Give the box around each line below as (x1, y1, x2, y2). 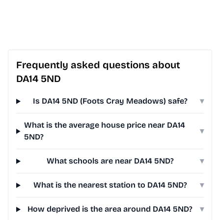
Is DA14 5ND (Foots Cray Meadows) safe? (32, 96, 188, 106)
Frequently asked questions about (16, 59, 180, 71)
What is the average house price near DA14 (24, 120, 186, 130)
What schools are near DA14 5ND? (46, 156, 174, 166)
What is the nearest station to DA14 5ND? (33, 180, 187, 190)
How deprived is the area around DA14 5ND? (27, 204, 193, 214)
